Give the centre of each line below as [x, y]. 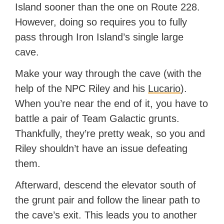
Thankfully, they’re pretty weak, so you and [110, 134]
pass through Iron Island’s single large [99, 37]
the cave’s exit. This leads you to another [106, 215]
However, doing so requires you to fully [101, 22]
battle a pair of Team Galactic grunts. [97, 119]
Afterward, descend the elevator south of [106, 185]
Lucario [164, 89]
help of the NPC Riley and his [82, 89]
